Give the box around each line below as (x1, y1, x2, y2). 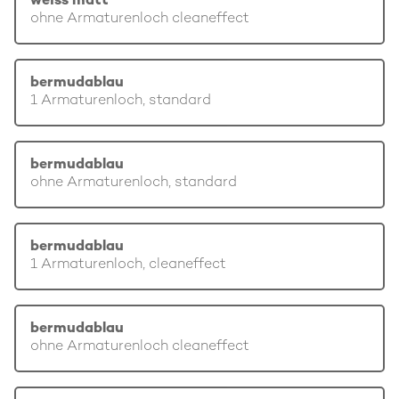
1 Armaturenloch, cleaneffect (30, 257, 226, 273)
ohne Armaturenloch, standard (30, 175, 237, 191)
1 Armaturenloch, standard (30, 94, 211, 109)
